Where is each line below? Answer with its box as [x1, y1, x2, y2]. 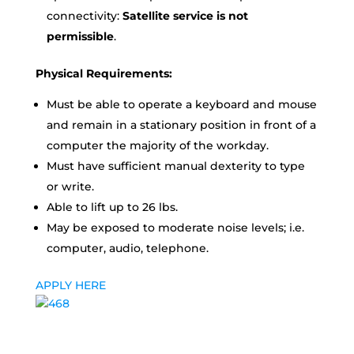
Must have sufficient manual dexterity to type [46, 159, 305, 173]
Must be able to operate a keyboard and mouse [46, 97, 317, 111]
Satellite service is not [119, 9, 248, 23]
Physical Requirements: [35, 66, 172, 81]
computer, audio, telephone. [46, 241, 209, 255]
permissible [46, 29, 114, 43]
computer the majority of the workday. [46, 138, 269, 153]
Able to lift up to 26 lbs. [46, 200, 178, 214]
